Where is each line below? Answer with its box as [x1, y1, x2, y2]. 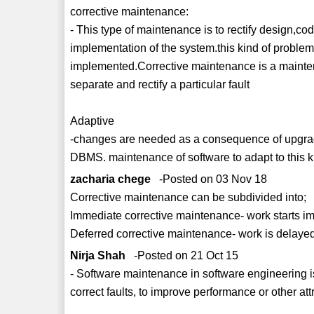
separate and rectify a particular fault [70, 78, 250, 90]
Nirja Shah [70, 249, 126, 261]
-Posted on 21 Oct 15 [125, 249, 239, 261]
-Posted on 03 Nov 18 [151, 172, 268, 185]
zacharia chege [70, 172, 151, 185]
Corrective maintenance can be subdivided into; [70, 191, 307, 203]
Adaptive [70, 114, 115, 127]
